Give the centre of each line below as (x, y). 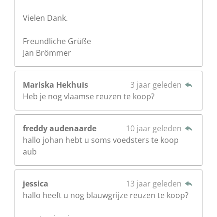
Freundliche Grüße (57, 41)
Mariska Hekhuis (55, 85)
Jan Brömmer (47, 53)
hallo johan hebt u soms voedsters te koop (101, 140)
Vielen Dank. (45, 18)
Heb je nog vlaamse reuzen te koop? (89, 96)
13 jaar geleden (155, 183)
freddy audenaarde (60, 128)
